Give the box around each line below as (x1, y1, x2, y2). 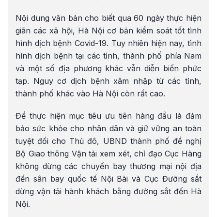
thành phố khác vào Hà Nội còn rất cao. (15, 88, 165, 98)
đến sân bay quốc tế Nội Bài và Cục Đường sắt (15, 173, 201, 184)
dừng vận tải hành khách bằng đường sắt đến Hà (15, 186, 201, 196)
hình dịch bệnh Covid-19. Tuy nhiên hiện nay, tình (15, 38, 201, 48)
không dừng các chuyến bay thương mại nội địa (15, 161, 201, 171)
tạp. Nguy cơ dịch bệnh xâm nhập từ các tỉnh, (15, 76, 201, 86)
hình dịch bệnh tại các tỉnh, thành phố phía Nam (15, 50, 201, 61)
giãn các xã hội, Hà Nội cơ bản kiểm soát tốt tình (15, 25, 201, 35)
